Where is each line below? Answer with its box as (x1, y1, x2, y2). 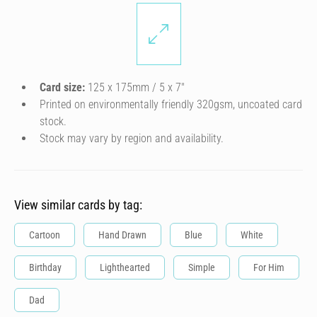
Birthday (29, 262, 62, 273)
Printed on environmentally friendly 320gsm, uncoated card (40, 98, 302, 111)
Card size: (40, 81, 85, 94)
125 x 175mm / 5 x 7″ (85, 81, 185, 94)
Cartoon (29, 229, 60, 241)
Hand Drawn (98, 229, 146, 241)
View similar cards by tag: (14, 197, 142, 212)
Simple (188, 262, 215, 273)
